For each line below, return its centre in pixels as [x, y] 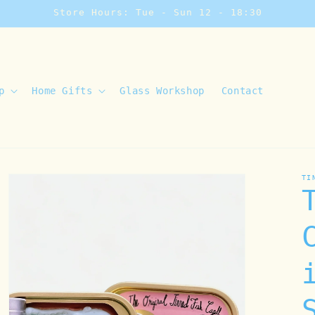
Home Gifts [62, 90]
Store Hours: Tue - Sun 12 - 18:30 [157, 12]
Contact [242, 90]
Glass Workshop [162, 90]
